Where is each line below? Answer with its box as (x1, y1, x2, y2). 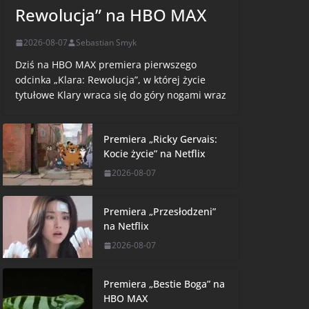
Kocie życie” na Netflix (103, 147, 206, 161)
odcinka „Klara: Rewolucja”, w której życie (15, 73, 206, 87)
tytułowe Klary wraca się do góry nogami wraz (15, 88, 226, 102)
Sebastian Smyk (76, 37, 137, 49)
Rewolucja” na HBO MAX (15, 3, 206, 27)
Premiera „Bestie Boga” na (103, 277, 225, 291)
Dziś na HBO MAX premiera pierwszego (15, 58, 197, 72)
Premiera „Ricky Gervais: (103, 132, 217, 146)
